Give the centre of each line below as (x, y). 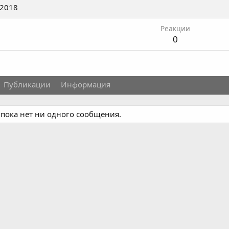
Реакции (175, 29)
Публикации (27, 85)
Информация (86, 85)
